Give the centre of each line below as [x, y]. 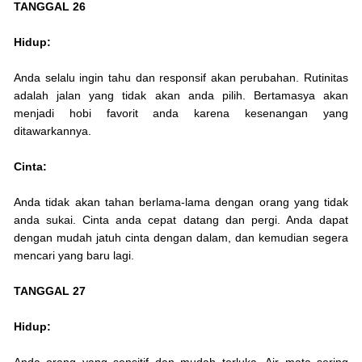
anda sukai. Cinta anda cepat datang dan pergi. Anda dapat [181, 220]
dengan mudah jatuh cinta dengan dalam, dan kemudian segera [181, 238]
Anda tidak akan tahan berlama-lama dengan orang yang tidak [181, 202]
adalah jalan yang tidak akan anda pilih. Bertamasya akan [181, 96]
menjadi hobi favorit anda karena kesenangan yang [181, 114]
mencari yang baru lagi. [74, 256]
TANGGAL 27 [50, 291]
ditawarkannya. [53, 131]
